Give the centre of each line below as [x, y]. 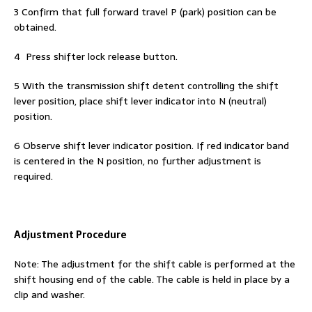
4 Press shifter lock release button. [96, 56]
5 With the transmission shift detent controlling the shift [146, 86]
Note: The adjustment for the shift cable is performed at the [155, 264]
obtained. [35, 27]
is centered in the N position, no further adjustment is [138, 161]
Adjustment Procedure [70, 235]
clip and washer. [49, 295]
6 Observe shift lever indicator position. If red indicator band [151, 146]
